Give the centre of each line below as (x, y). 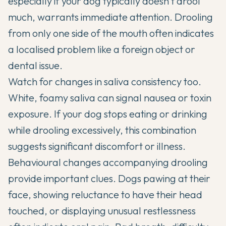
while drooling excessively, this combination (102, 130)
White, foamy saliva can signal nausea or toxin (110, 97)
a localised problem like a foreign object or (102, 49)
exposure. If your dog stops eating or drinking (108, 114)
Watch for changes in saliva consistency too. (105, 81)
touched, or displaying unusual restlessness (102, 210)
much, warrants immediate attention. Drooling (110, 17)
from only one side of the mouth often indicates (111, 33)
